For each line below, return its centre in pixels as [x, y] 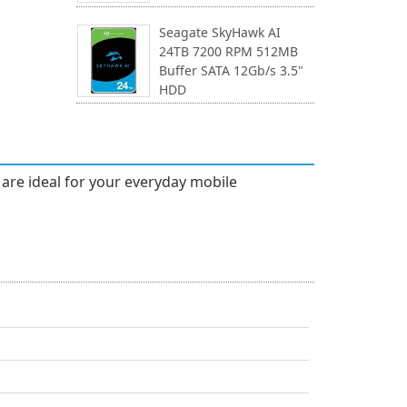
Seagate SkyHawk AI [219, 32]
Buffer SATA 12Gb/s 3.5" [231, 70]
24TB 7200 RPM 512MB [228, 51]
